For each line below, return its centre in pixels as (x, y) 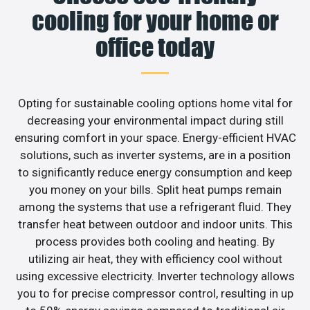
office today (155, 47)
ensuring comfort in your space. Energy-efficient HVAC (155, 137)
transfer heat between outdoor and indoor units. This (155, 224)
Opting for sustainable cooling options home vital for (155, 103)
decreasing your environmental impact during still (155, 120)
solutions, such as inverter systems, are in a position (155, 155)
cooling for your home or (155, 20)
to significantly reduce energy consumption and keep (155, 172)
